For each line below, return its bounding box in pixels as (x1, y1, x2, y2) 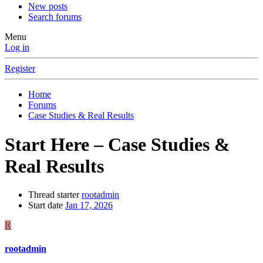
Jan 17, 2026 (65, 200, 113, 211)
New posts (28, 1, 68, 12)
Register (5, 63, 35, 74)
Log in (5, 42, 29, 53)
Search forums (28, 12, 82, 22)
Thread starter (28, 190, 79, 200)
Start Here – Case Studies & (5, 133, 230, 155)
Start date (28, 200, 63, 211)
